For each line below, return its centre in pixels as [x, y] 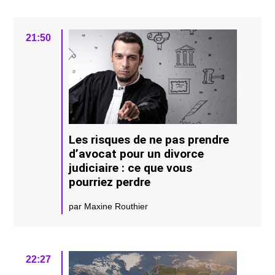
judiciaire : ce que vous [131, 168]
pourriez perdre [110, 182]
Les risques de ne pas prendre [149, 140]
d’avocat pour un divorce [137, 154]
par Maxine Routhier [109, 207]
